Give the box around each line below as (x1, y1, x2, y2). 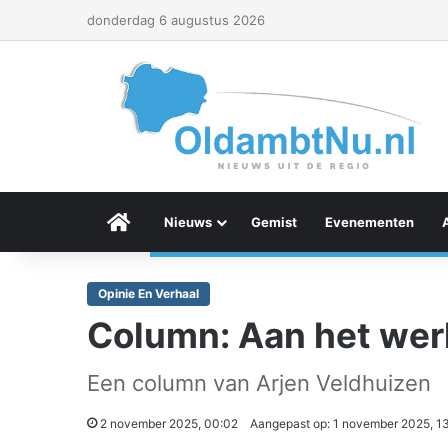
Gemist (251, 214, 297, 230)
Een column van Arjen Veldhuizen (87, 370, 431, 396)
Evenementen (325, 214, 414, 230)
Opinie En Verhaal (98, 286, 199, 301)
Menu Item (130, 214, 198, 230)
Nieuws (164, 214, 212, 230)
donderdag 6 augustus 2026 (87, 12, 265, 28)
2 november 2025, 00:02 (100, 416, 238, 431)
